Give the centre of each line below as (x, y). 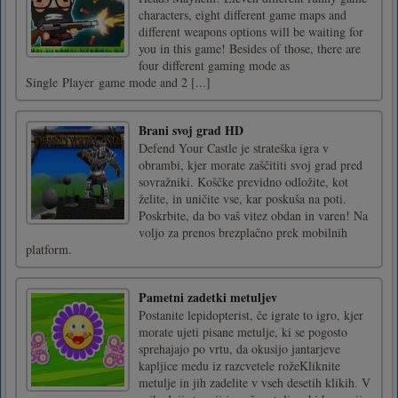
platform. (49, 249)
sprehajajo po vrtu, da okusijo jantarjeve (239, 348)
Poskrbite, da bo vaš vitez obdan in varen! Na (253, 215)
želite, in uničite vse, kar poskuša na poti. (243, 198)
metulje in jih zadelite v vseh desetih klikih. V (255, 382)
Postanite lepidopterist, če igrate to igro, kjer (251, 314)
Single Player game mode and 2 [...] (118, 82)
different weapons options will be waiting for (251, 31)
